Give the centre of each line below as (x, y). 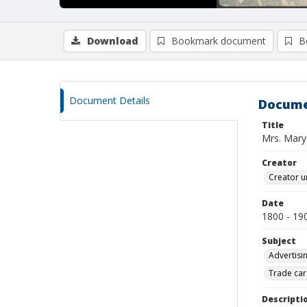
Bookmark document (219, 41)
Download (113, 41)
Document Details (110, 100)
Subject (279, 241)
